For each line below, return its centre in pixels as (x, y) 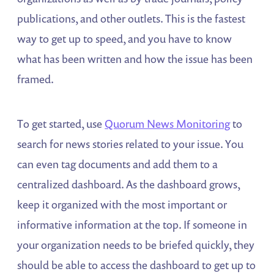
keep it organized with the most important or (122, 205)
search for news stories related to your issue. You (131, 144)
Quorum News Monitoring (168, 124)
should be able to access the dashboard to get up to (137, 265)
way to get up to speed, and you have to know (125, 39)
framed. (36, 79)
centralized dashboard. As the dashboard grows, (129, 184)
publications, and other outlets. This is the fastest (131, 19)
